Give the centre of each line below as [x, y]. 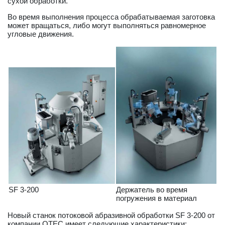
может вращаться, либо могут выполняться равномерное [107, 25]
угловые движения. [41, 34]
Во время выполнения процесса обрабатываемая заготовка [111, 17]
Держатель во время [152, 189]
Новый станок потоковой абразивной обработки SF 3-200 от [111, 215]
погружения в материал [156, 198]
